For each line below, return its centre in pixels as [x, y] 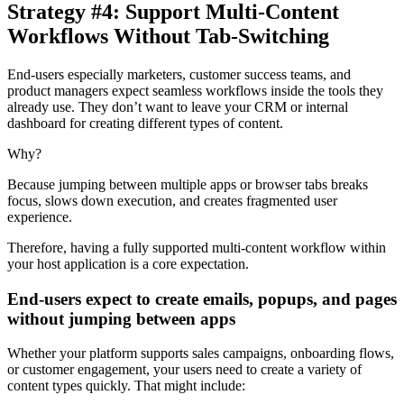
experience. [40, 217]
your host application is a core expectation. [128, 264]
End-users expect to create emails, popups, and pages [202, 298]
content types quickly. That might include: [126, 386]
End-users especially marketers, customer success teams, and [179, 74]
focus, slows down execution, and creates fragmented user [172, 201]
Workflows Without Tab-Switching [168, 37]
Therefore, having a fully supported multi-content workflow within [197, 248]
